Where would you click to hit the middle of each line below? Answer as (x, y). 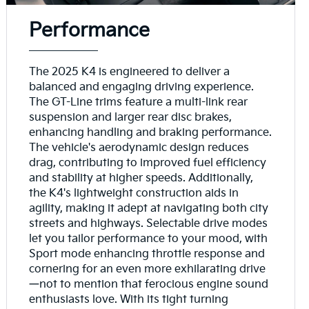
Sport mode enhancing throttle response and (147, 254)
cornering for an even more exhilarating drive (148, 269)
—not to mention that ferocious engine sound (149, 284)
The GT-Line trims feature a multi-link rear (139, 102)
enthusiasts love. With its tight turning (129, 299)
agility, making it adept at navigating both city (149, 208)
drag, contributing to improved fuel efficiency (148, 163)
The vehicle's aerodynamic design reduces (139, 148)
